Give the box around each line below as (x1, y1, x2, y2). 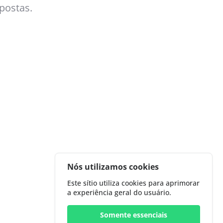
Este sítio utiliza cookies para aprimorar (67, 178, 200, 188)
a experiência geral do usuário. (67, 188, 172, 198)
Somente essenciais (100, 210, 167, 220)
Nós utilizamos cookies (67, 161, 159, 172)
